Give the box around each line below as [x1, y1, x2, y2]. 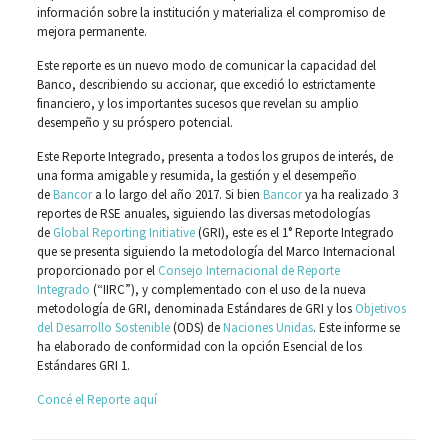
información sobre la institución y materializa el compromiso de [36, 4, 385, 21]
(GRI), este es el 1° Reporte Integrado [194, 224, 394, 241]
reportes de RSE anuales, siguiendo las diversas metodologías [36, 205, 370, 222]
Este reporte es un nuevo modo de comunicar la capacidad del [36, 57, 376, 74]
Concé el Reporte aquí [36, 391, 160, 408]
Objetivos [354, 300, 406, 317]
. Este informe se [312, 319, 400, 336]
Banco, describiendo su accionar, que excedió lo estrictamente [36, 76, 375, 93]
